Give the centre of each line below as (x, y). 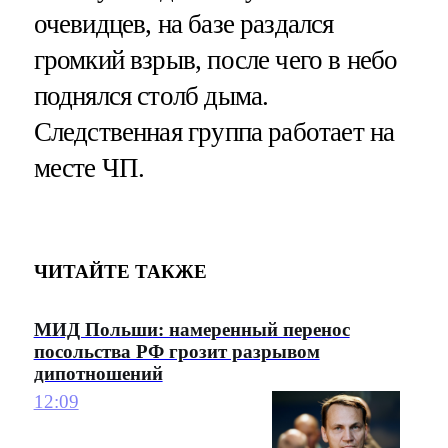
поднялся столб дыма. (151, 95)
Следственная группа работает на (214, 131)
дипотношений (98, 373)
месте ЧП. (89, 167)
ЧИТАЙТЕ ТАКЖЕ (120, 272)
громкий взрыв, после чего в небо (215, 59)
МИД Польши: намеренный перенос (191, 329)
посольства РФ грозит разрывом (176, 351)
